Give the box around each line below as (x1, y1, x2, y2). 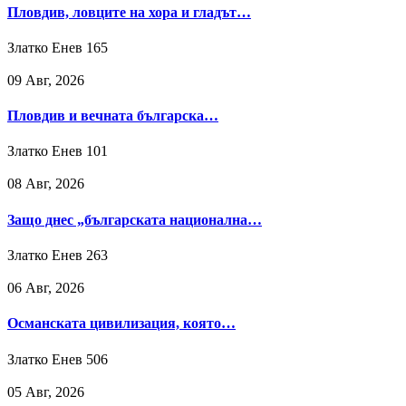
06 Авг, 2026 (7, 279, 84, 295)
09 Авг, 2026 (7, 72, 84, 88)
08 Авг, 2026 (7, 176, 84, 192)
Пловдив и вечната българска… (7, 108, 218, 124)
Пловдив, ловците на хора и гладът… (7, 4, 251, 20)
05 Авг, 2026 (7, 383, 84, 400)
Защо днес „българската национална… (7, 211, 262, 227)
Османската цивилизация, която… (7, 315, 236, 332)
